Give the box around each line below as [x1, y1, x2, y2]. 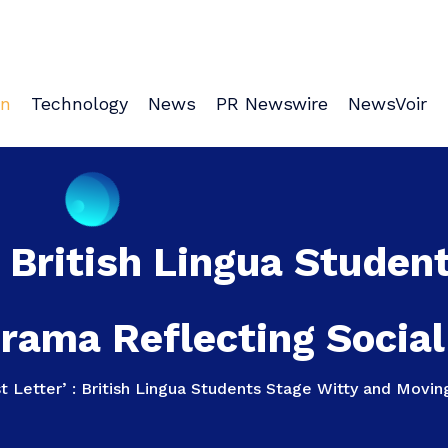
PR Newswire [216, 92, 328, 114]
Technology [31, 92, 128, 114]
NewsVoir [348, 92, 427, 114]
